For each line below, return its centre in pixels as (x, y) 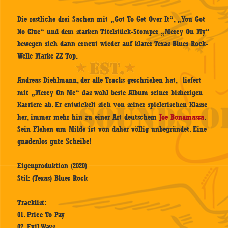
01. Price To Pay (41, 215)
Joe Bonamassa (182, 117)
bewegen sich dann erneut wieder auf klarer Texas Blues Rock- (113, 44)
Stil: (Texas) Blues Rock (53, 178)
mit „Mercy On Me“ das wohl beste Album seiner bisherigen (110, 93)
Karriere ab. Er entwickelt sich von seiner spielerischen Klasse (112, 105)
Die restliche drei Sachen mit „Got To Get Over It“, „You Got (111, 20)
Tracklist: (32, 203)
